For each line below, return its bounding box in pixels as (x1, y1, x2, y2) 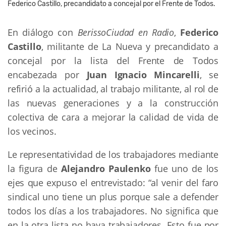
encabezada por (8, 68, 87, 81)
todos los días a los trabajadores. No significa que (8, 204, 218, 217)
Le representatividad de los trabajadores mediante (8, 148, 218, 160)
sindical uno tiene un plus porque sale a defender (8, 190, 218, 203)
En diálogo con (8, 26, 78, 38)
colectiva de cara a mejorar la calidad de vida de (8, 110, 218, 123)
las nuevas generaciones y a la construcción (8, 96, 218, 109)
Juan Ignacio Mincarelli (86, 68, 200, 81)
